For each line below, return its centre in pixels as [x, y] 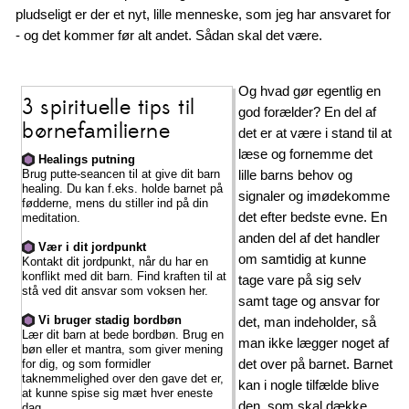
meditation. [52, 217]
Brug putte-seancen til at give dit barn [121, 173]
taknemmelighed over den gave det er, [123, 378]
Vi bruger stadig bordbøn [110, 320]
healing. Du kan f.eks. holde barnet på [123, 188]
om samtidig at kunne [303, 258]
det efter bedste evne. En [313, 216]
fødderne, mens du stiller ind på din [115, 203]
